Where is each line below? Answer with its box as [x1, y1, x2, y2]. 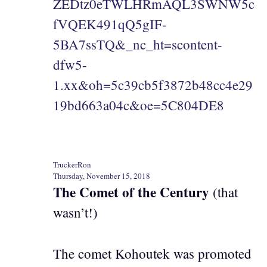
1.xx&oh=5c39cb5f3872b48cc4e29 [53, 75, 253, 94]
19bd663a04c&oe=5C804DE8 [53, 95, 224, 114]
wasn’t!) [53, 203, 98, 222]
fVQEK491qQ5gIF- [53, 14, 167, 33]
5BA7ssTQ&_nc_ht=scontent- [53, 35, 222, 53]
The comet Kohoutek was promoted [53, 244, 252, 262]
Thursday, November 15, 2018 [53, 170, 150, 182]
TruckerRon [53, 159, 91, 170]
